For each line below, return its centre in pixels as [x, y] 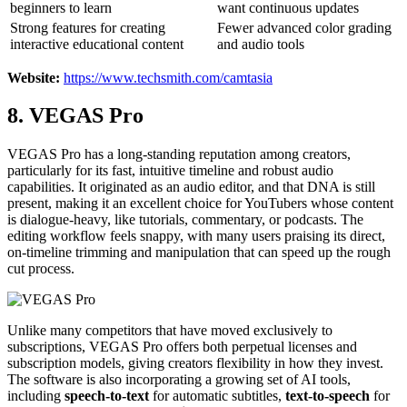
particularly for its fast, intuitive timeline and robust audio [170, 171]
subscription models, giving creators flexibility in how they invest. [195, 363]
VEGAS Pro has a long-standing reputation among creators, [179, 154]
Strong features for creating [88, 27]
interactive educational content [97, 44]
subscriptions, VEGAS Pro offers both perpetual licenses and [182, 347]
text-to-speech [328, 396]
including [36, 396]
